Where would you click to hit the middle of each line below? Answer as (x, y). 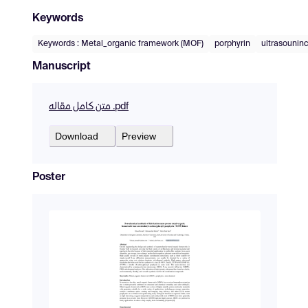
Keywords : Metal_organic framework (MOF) (121, 44)
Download (77, 136)
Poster (49, 177)
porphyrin (232, 44)
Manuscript (62, 66)
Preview (139, 136)
